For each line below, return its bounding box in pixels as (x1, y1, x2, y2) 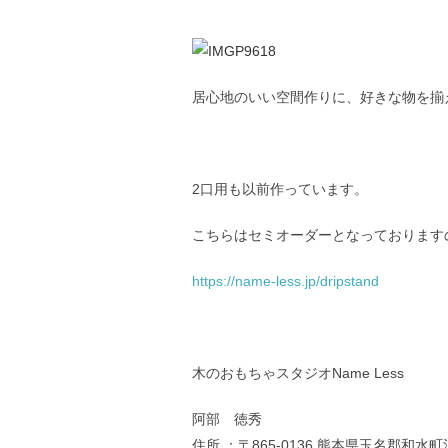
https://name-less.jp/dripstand (192, 273, 379, 289)
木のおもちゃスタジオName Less (192, 365, 404, 381)
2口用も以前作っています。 (192, 181, 368, 197)
